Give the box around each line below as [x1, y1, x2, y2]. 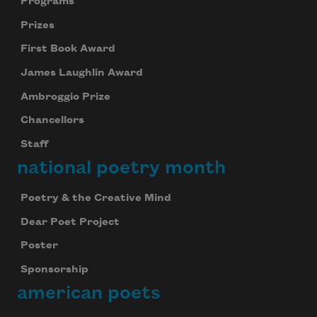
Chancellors [20, 115, 84, 127]
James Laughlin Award [20, 67, 143, 79]
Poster [20, 240, 58, 252]
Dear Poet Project [20, 216, 120, 228]
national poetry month [17, 157, 226, 178]
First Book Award [20, 43, 115, 55]
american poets [17, 282, 161, 303]
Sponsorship [20, 263, 88, 275]
